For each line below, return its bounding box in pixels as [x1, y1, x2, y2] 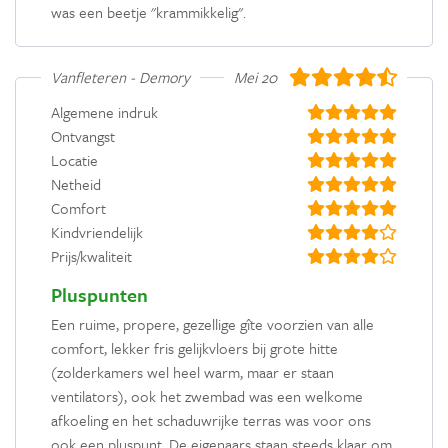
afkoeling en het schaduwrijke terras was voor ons [51, 408, 371, 431]
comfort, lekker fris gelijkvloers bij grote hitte [51, 336, 338, 359]
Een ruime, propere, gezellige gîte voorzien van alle [51, 312, 374, 335]
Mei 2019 [234, 65, 290, 88]
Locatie [51, 148, 98, 171]
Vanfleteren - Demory [51, 65, 190, 88]
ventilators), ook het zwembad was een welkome [51, 384, 363, 407]
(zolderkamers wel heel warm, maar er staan [51, 360, 334, 383]
